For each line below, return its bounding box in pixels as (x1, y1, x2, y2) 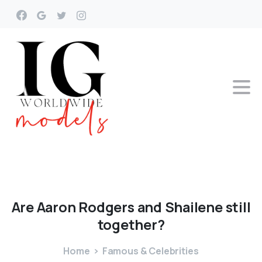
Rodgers (78, 197, 135, 216)
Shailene (164, 197, 223, 216)
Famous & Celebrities (102, 244, 199, 258)
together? (97, 215, 165, 235)
